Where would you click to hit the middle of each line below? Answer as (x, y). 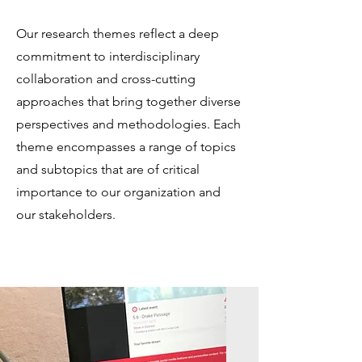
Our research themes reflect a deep (118, 34)
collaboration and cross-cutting (106, 79)
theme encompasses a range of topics (126, 147)
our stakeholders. (66, 215)
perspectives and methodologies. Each (128, 124)
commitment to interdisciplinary (108, 56)
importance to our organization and (118, 192)
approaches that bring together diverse (128, 101)
